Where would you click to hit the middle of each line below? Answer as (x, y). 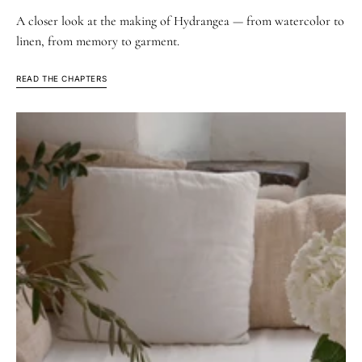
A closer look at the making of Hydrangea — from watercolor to (180, 21)
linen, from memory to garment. (98, 42)
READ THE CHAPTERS (62, 79)
